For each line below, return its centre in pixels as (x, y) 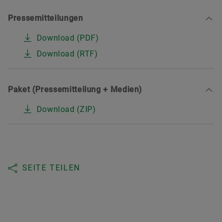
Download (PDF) (68, 38)
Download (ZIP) (66, 109)
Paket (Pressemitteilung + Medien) (75, 89)
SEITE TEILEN (51, 167)
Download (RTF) (67, 54)
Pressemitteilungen (46, 18)
